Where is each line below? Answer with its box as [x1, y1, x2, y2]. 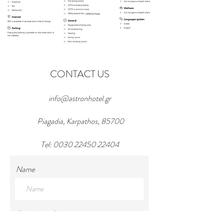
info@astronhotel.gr [49, 93, 111, 104]
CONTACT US [50, 67, 110, 81]
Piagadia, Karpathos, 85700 [37, 115, 124, 127]
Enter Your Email [16, 208, 68, 220]
